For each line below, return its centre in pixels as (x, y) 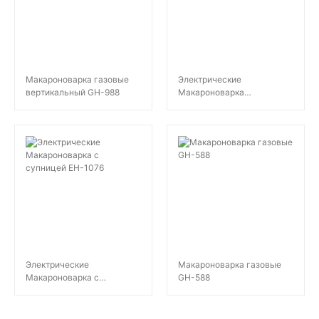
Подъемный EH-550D (223, 105)
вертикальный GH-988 (73, 92)
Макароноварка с (62, 277)
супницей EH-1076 (65, 290)
